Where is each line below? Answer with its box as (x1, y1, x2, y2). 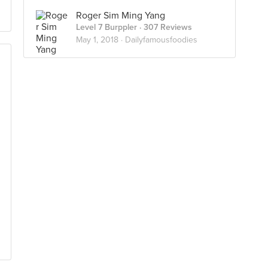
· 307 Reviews (137, 22, 192, 32)
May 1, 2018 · (76, 35, 125, 45)
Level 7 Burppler (76, 22, 137, 32)
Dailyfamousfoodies (125, 35, 197, 45)
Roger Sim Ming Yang (76, 10, 165, 22)
